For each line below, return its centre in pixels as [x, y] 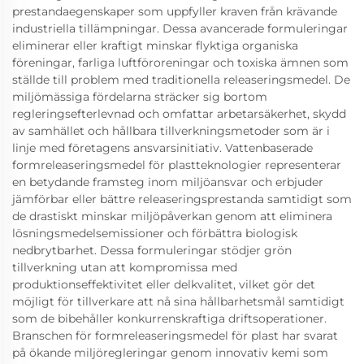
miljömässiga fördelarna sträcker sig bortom [140, 97]
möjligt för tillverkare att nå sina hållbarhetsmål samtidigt [178, 301]
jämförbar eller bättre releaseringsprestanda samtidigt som [182, 199]
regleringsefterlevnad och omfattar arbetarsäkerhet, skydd [179, 114]
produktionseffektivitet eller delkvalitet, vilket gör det [164, 284]
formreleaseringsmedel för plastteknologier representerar [177, 165]
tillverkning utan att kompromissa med [125, 267]
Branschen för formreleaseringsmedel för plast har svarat [175, 336]
